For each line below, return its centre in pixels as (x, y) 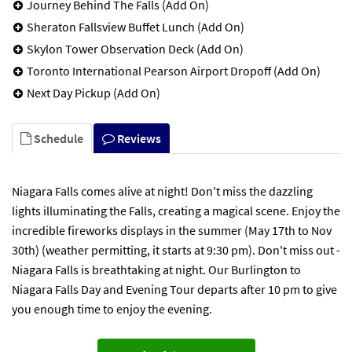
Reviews (138, 138)
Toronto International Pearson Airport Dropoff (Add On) (174, 70)
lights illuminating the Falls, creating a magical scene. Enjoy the (176, 210)
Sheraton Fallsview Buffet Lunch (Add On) (136, 26)
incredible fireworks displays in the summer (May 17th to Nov (172, 230)
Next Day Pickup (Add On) (93, 92)
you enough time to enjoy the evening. (112, 308)
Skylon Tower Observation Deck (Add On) (135, 48)
